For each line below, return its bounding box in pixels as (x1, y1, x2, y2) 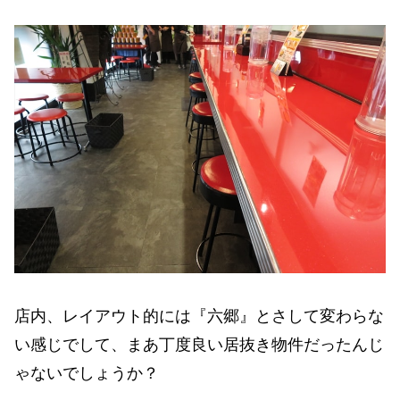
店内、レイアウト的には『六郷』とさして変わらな (14, 307, 384, 326)
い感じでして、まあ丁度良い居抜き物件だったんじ (14, 336, 384, 354)
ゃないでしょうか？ (14, 364, 159, 383)
